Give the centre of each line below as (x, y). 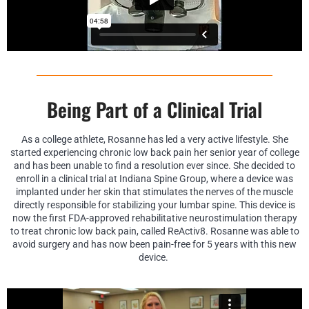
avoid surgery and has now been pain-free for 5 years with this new (154, 245)
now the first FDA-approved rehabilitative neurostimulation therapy (154, 218)
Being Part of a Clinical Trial (154, 110)
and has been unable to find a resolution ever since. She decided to (154, 166)
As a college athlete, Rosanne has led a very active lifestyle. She (154, 140)
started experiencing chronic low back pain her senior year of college (154, 153)
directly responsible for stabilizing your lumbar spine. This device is (154, 205)
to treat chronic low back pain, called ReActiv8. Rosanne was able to (154, 231)
